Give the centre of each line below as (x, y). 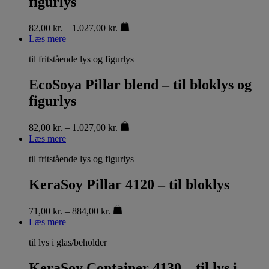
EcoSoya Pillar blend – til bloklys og (140, 85)
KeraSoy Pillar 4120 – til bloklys (129, 185)
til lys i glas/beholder (68, 243)
